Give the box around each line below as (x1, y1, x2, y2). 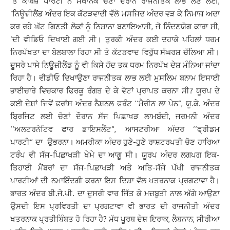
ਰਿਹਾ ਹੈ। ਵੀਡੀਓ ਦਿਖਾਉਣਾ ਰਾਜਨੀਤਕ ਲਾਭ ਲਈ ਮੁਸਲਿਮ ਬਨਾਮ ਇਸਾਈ (10, 73, 220, 83)
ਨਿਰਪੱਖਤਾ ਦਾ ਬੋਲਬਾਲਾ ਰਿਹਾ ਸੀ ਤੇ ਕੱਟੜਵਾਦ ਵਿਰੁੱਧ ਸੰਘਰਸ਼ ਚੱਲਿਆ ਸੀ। (10, 47, 220, 57)
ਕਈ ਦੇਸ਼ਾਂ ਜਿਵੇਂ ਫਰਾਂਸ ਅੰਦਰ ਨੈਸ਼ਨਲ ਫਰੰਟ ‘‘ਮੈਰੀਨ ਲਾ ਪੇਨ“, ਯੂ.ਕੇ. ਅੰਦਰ (10, 99, 220, 108)
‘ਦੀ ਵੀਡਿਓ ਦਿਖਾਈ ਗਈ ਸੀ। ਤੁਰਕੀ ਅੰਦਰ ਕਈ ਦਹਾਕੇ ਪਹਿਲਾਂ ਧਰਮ (10, 34, 220, 44)
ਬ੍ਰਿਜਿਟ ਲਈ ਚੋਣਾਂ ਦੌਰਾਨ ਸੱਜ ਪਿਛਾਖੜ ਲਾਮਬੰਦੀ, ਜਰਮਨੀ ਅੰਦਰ (10, 111, 220, 121)
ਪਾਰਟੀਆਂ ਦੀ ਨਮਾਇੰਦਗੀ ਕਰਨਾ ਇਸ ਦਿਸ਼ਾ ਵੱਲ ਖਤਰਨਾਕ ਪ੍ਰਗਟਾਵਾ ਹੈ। (10, 176, 220, 185)
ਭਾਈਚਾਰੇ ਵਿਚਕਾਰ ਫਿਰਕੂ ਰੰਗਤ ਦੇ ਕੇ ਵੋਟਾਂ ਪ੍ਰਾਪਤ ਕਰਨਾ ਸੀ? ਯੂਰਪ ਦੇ (10, 86, 220, 95)
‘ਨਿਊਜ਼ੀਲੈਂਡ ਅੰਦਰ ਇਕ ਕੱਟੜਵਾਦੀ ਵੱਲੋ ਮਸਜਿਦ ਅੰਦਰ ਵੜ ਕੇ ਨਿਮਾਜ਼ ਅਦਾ (10, 9, 220, 18)
